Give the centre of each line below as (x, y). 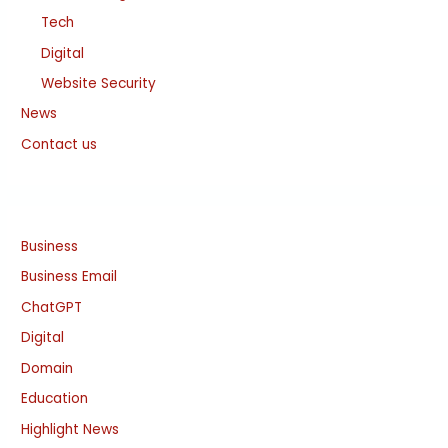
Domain (47, 368)
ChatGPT (52, 307)
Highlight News (70, 429)
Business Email (69, 277)
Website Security (99, 84)
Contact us (59, 144)
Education (55, 399)
